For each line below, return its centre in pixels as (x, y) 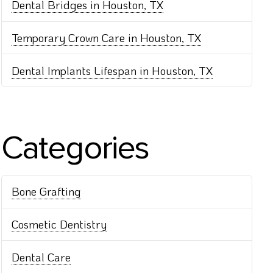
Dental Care (41, 257)
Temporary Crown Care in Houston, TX (107, 38)
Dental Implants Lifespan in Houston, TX (112, 70)
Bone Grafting (47, 191)
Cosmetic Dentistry (59, 224)
